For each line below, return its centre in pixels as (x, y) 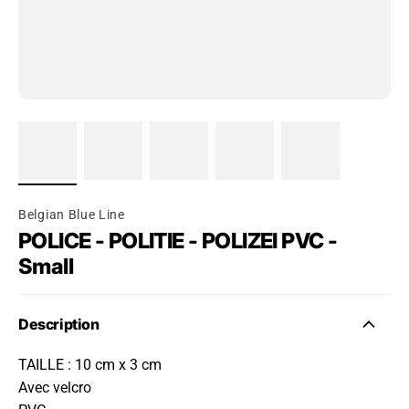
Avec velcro (55, 388)
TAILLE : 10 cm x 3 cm (90, 365)
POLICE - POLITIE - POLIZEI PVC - (178, 241)
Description (59, 325)
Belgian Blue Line (72, 215)
